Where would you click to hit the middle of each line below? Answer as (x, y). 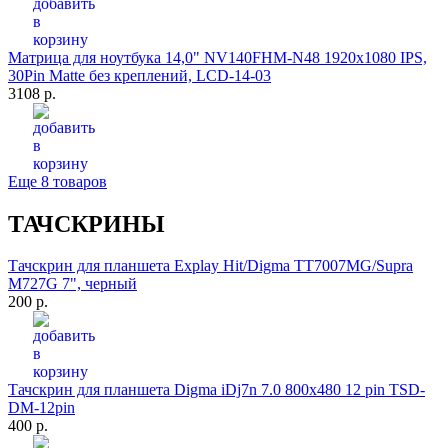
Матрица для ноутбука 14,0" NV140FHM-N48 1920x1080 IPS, (217, 57)
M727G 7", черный (72, 284)
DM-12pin (41, 408)
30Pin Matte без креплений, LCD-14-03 (139, 75)
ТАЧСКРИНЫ (86, 223)
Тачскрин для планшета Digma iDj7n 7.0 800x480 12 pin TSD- (216, 390)
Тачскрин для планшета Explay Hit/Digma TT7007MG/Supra (210, 266)
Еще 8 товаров (57, 181)
